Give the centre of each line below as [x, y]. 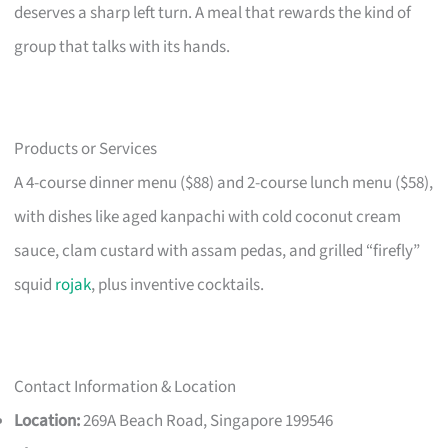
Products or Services [86, 148]
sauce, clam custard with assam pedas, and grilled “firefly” [217, 250]
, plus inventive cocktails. [178, 284]
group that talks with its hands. [122, 46]
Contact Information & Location [125, 386]
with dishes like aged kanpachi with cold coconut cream [208, 216]
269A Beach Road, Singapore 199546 [207, 420]
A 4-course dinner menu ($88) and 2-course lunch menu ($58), [224, 182]
